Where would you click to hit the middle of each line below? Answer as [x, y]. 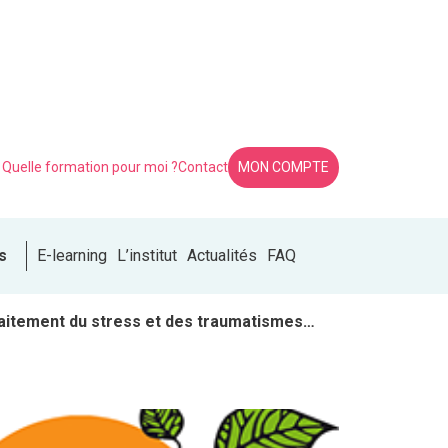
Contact [202, 166]
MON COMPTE [283, 166]
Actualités [221, 256]
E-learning [71, 256]
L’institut [146, 256]
